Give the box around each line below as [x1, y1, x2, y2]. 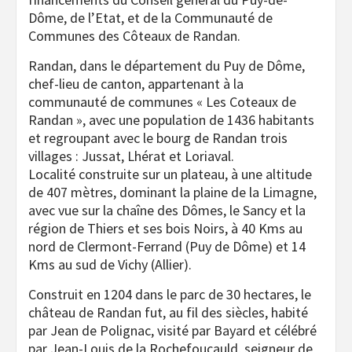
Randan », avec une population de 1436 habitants [28, 111, 314, 129]
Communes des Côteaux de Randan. [28, 27, 240, 45]
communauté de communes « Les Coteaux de [28, 93, 296, 111]
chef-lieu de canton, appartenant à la [28, 75, 244, 93]
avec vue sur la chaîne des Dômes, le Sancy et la [28, 201, 306, 219]
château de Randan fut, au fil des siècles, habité [28, 303, 308, 321]
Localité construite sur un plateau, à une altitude [28, 165, 312, 183]
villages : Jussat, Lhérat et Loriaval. [28, 147, 234, 165]
